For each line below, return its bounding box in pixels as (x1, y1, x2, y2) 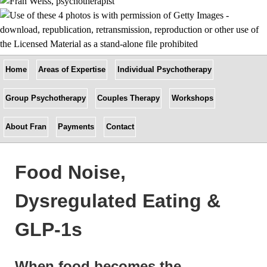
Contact (105, 122, 134, 131)
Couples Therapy (97, 94, 160, 103)
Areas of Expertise (38, 65, 106, 74)
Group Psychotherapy (5, 94, 86, 103)
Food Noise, (15, 162, 126, 183)
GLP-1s (15, 219, 82, 240)
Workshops (171, 94, 213, 103)
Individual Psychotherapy (117, 65, 212, 74)
